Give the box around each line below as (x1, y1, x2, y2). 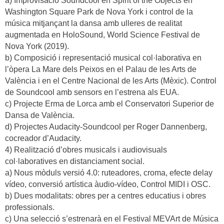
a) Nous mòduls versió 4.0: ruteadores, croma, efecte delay (5, 168, 212, 177)
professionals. (5, 203, 54, 212)
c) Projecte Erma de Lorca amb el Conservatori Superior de (5, 99, 214, 108)
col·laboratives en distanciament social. (5, 157, 144, 166)
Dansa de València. (5, 111, 74, 120)
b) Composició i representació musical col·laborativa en (5, 53, 201, 62)
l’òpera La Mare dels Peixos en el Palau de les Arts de (5, 65, 196, 74)
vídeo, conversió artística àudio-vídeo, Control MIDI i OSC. (5, 180, 210, 189)
